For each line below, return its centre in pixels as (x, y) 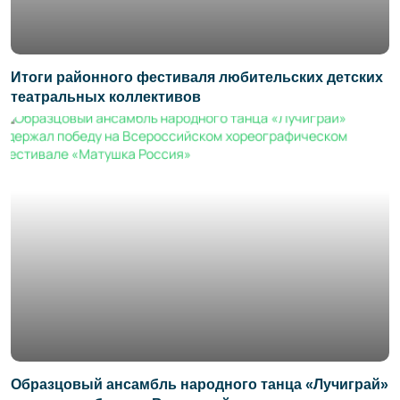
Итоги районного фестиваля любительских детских (197, 77)
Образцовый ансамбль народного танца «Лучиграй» (200, 385)
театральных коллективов (106, 96)
